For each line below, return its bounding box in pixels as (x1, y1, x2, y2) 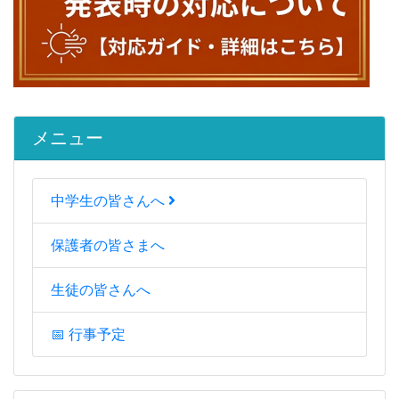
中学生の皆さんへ (51, 193, 168, 209)
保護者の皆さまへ (51, 238, 165, 254)
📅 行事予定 (51, 327, 126, 343)
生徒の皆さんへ (51, 282, 151, 298)
